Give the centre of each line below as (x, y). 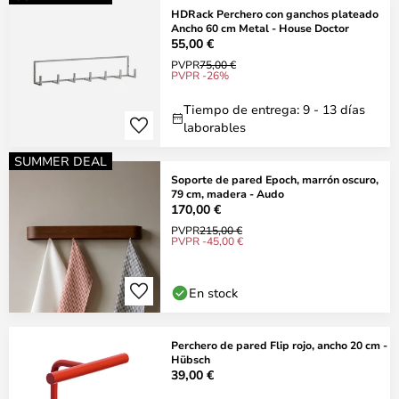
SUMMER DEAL (61, 161)
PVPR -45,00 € (207, 240)
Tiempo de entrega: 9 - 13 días (274, 109)
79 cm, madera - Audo (228, 193)
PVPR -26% (200, 75)
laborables (215, 127)
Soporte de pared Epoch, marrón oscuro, (275, 179)
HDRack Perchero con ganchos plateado (275, 13)
